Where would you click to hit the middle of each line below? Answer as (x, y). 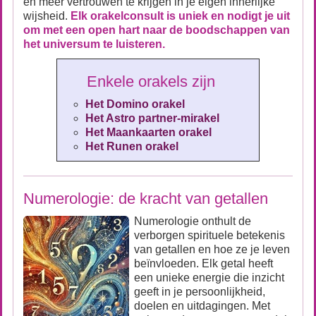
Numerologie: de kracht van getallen (146, 199)
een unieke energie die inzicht (209, 278)
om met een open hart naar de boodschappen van (157, 30)
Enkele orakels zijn (136, 81)
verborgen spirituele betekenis (209, 235)
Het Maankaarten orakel (148, 132)
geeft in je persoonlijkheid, (200, 292)
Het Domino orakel (135, 104)
